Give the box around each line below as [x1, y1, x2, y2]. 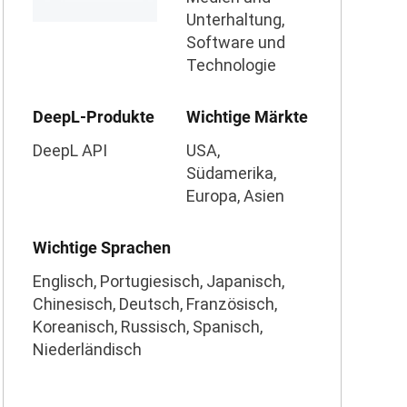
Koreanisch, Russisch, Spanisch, [32, 316, 263, 337]
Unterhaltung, [186, 9, 285, 30]
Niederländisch [32, 339, 142, 360]
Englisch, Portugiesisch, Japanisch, [32, 271, 284, 292]
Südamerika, [186, 163, 277, 184]
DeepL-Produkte [32, 107, 154, 126]
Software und [186, 32, 286, 53]
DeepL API [32, 140, 107, 161]
